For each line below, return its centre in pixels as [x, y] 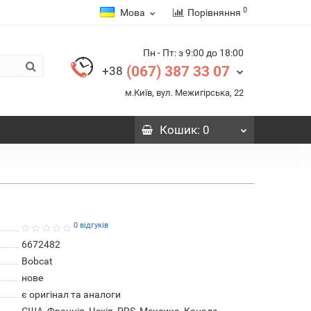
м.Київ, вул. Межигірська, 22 [184, 93]
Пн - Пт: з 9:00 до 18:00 [193, 53]
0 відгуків [91, 225]
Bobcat [37, 261]
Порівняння [214, 12]
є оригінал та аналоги [71, 294]
